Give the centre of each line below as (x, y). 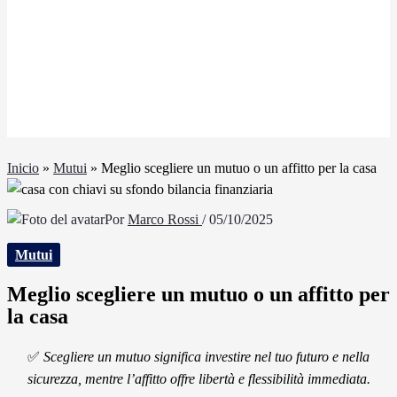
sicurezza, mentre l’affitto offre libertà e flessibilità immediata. (198, 378)
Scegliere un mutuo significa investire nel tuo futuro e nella (206, 356)
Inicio (23, 168)
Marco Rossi (165, 219)
